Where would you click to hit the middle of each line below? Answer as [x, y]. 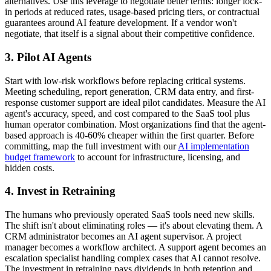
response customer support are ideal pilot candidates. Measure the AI [135, 102]
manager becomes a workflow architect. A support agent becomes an [135, 247]
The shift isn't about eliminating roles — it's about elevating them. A [134, 226]
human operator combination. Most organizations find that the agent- [135, 124]
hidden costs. [30, 168]
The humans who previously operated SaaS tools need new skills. [130, 215]
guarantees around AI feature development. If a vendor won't [121, 23]
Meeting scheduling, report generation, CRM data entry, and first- [129, 91]
